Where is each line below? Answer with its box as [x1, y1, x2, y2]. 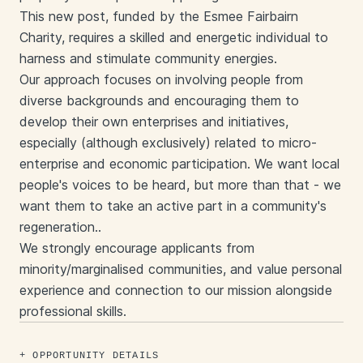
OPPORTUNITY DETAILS [32, 350, 160, 361]
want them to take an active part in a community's [19, 198, 327, 214]
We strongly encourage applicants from [19, 240, 254, 256]
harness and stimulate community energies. [19, 50, 277, 66]
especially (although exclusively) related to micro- [19, 135, 317, 151]
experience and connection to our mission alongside [19, 282, 332, 298]
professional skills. [19, 303, 126, 319]
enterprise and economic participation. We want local [19, 156, 340, 172]
